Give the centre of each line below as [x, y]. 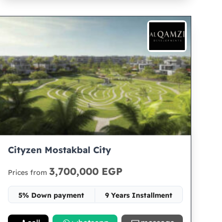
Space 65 [96, 213]
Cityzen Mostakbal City [60, 150]
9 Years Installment [139, 195]
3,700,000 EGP [86, 171]
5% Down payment [52, 195]
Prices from [29, 172]
